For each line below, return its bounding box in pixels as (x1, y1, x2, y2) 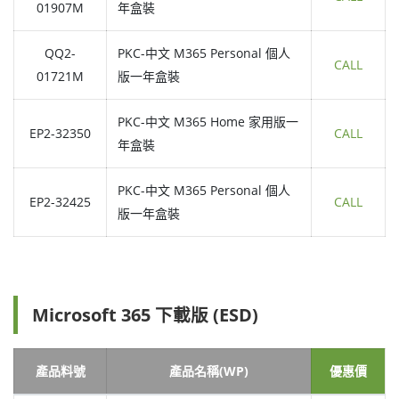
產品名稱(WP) (169, 362, 248, 380)
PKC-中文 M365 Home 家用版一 (118, 113, 298, 131)
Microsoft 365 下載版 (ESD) (32, 303, 258, 328)
